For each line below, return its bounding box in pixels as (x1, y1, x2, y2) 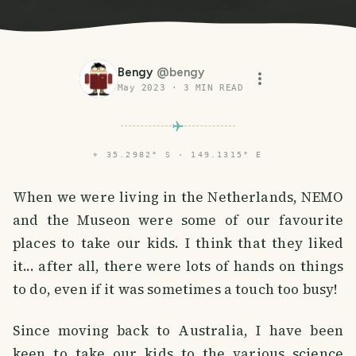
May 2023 (117, 82, 166, 93)
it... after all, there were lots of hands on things (13, 256, 343, 276)
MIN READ (189, 82, 244, 93)
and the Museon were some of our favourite (13, 210, 343, 230)
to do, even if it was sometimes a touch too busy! (13, 279, 338, 299)
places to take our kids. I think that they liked (13, 233, 343, 253)
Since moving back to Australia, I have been (13, 320, 343, 340)
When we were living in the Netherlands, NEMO (13, 187, 343, 207)
